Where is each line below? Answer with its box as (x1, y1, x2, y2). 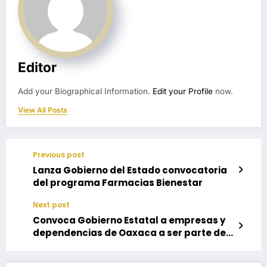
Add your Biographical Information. (18, 86, 153, 96)
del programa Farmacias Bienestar (33, 176, 203, 189)
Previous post (33, 149, 85, 160)
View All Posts (18, 105, 67, 114)
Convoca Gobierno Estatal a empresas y (33, 213, 225, 226)
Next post (33, 199, 70, 210)
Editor (18, 58, 57, 75)
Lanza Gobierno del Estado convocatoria (33, 163, 227, 176)
